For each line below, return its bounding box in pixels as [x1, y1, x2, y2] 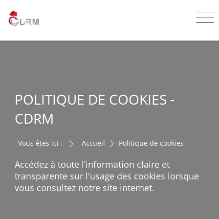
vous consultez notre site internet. [15, 182, 154, 194]
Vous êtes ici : [18, 138, 63, 148]
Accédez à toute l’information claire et [15, 158, 170, 170]
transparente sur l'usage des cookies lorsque [15, 170, 199, 182]
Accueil [82, 138, 105, 148]
